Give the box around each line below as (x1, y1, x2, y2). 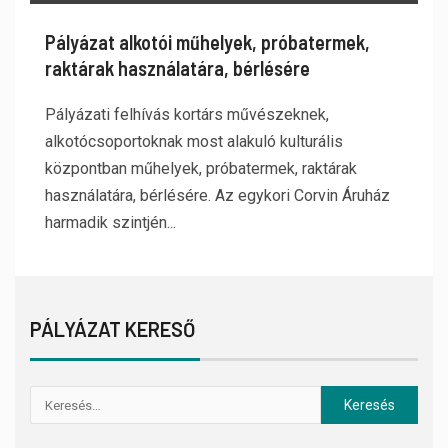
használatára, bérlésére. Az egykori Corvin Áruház (45, 186, 390, 205)
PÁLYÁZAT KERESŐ (30, 317, 195, 341)
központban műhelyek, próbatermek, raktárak (45, 159, 357, 178)
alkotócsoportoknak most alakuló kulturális (45, 132, 343, 151)
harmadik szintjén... (45, 213, 176, 232)
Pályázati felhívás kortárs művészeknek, (45, 105, 329, 124)
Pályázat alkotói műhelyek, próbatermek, (45, 30, 370, 54)
